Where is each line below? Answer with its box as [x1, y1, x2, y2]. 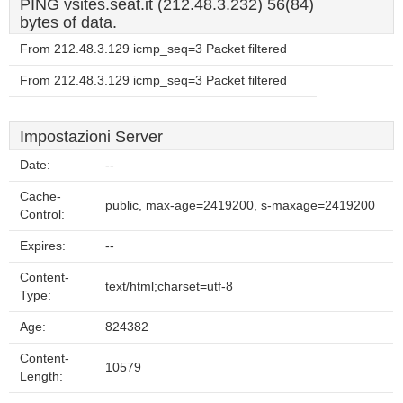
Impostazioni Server [20, 128, 163, 146]
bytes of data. [20, 13, 117, 31]
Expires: [20, 239, 66, 253]
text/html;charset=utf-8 [105, 280, 233, 293]
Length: [20, 370, 63, 383]
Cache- [20, 190, 61, 203]
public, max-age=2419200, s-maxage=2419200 [105, 199, 375, 212]
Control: [20, 208, 65, 221]
